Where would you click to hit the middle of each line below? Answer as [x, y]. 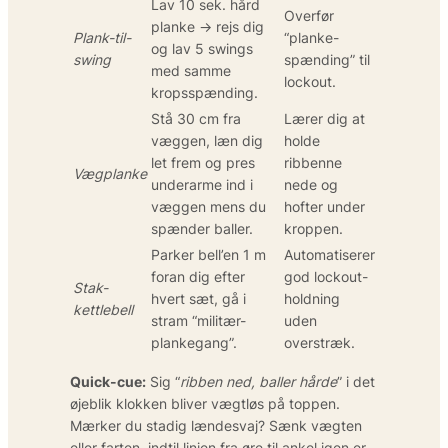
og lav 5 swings [202, 48]
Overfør [309, 15]
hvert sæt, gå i [198, 298]
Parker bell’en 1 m [208, 254]
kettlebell [103, 309]
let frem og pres [203, 162]
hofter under [324, 206]
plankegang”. [194, 342]
